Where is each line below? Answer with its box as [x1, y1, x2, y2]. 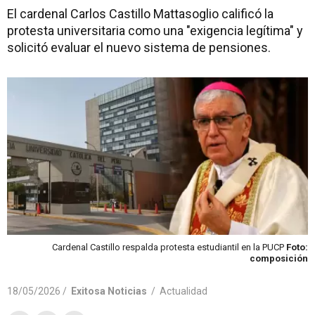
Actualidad [160, 285, 207, 297]
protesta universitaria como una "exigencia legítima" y [7, 23, 303, 38]
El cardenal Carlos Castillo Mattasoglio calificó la [7, 6, 274, 21]
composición [250, 252, 308, 264]
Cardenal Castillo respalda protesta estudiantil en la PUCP [52, 241, 286, 252]
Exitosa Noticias [71, 285, 147, 297]
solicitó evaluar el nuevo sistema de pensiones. [7, 40, 271, 55]
